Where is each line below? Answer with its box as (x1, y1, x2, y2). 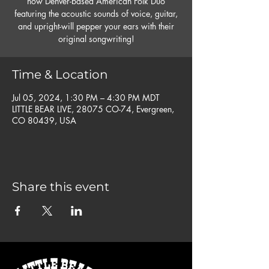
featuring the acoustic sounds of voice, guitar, (14, 8, 178, 19)
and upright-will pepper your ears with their (18, 20, 174, 32)
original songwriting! (58, 33, 134, 44)
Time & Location (12, 67, 108, 82)
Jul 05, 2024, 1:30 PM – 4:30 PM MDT (12, 92, 160, 103)
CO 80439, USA (12, 115, 76, 126)
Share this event (12, 180, 109, 194)
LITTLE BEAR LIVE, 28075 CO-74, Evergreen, (12, 103, 174, 115)
